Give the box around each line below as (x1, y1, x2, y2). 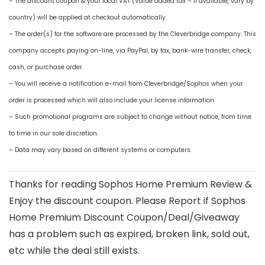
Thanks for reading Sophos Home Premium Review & (9, 177, 252, 192)
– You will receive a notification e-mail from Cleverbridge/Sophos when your (9, 79, 243, 89)
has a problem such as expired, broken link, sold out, (9, 227, 250, 241)
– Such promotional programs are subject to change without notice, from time (9, 112, 251, 122)
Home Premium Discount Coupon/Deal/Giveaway (9, 211, 240, 225)
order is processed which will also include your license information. (9, 96, 215, 105)
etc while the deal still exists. (9, 244, 140, 258)
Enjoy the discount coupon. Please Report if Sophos (9, 194, 245, 208)
